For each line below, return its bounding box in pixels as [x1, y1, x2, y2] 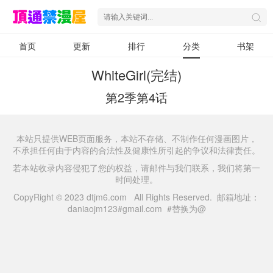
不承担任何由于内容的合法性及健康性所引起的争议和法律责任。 [13, 144, 260, 156]
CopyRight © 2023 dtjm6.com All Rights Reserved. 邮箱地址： [13, 191, 260, 203]
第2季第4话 [105, 88, 168, 106]
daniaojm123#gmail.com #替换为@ [67, 202, 206, 214]
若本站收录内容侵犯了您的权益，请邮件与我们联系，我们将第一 [13, 161, 260, 174]
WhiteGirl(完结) [91, 65, 182, 84]
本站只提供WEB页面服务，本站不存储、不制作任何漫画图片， [16, 132, 257, 144]
